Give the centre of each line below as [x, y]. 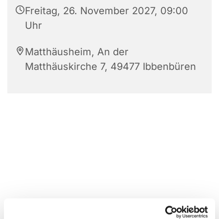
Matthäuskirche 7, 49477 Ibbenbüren [110, 66]
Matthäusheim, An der [77, 52]
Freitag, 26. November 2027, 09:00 [107, 11]
